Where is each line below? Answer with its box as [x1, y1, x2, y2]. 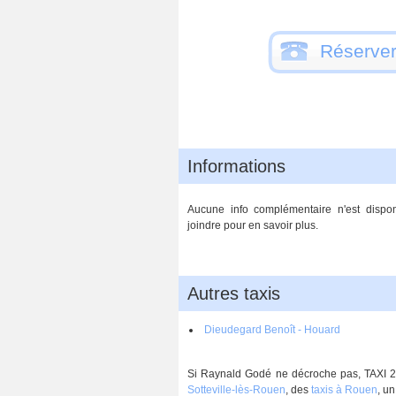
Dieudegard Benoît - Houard [204, 324, 340, 336]
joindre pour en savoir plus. [187, 219, 318, 232]
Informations [187, 156, 286, 176]
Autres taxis [187, 284, 280, 303]
